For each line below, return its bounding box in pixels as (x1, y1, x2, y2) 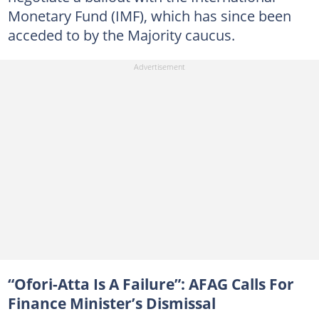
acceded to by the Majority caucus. (7, 24, 235, 45)
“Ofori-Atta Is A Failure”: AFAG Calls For (7, 274, 294, 294)
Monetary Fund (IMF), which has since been (7, 5, 291, 26)
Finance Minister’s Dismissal (7, 293, 216, 313)
